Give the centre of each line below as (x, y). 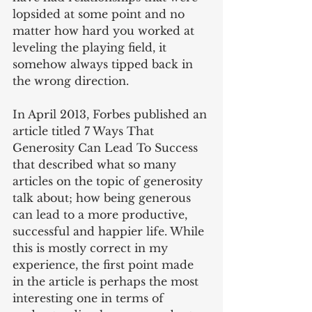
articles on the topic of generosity (109, 181)
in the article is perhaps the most (107, 282)
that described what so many (96, 165)
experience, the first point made (105, 265)
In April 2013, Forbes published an (111, 115)
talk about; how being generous (103, 198)
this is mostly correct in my (92, 248)
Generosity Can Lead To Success (107, 148)
